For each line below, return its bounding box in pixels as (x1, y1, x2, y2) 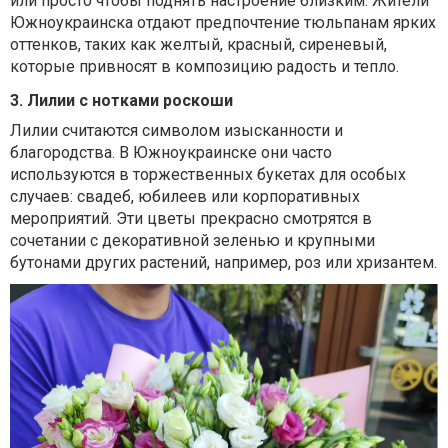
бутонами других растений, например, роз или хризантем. (10, 253, 437, 273)
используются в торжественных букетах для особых (10, 165, 406, 185)
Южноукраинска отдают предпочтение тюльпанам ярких (10, 13, 436, 33)
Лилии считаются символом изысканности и (10, 121, 343, 141)
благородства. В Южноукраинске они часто (10, 143, 332, 163)
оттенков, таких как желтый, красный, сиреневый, (10, 35, 387, 55)
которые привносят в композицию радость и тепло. (10, 57, 399, 77)
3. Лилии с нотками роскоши (10, 91, 233, 111)
